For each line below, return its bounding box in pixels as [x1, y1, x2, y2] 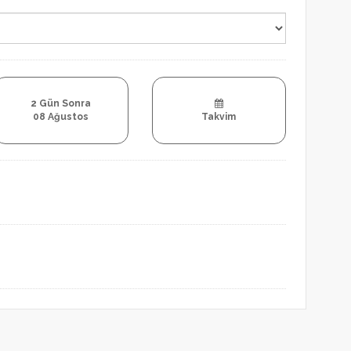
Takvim [201, 111, 237, 122]
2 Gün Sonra [31, 98, 92, 109]
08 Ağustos [33, 111, 89, 122]
